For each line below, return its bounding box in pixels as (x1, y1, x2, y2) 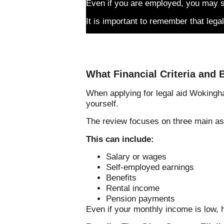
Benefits (106, 173, 136, 183)
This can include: (86, 134, 154, 144)
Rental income (106, 183, 159, 193)
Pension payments (106, 194, 175, 204)
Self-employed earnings (106, 162, 194, 172)
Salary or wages (106, 152, 166, 162)
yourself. (86, 98, 118, 108)
